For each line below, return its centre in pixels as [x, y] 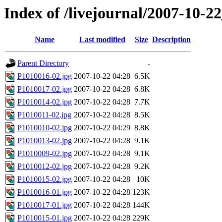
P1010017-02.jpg [45, 89]
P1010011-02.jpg [44, 115]
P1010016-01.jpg [45, 192]
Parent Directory [43, 63]
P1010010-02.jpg [45, 128]
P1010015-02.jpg [45, 179]
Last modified [102, 40]
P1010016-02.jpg [45, 76]
